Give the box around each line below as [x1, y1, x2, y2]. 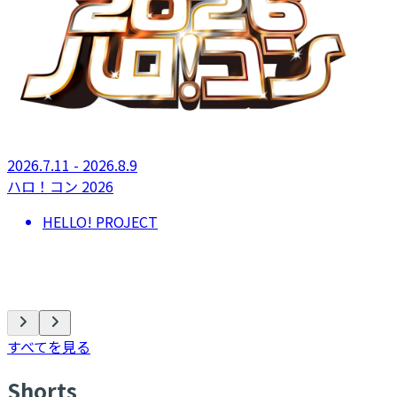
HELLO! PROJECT [43, 211, 158, 233]
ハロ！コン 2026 [7, 175, 113, 198]
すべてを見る [7, 336, 90, 358]
